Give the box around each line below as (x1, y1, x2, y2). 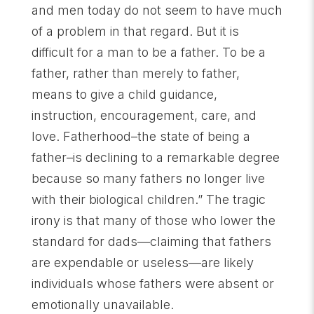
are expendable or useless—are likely (31, 255, 254, 270)
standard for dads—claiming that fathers (31, 234, 271, 249)
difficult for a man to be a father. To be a (31, 45, 266, 60)
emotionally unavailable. (31, 297, 174, 312)
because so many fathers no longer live (31, 171, 265, 186)
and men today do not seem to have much (31, 3, 282, 18)
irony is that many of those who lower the (31, 213, 275, 228)
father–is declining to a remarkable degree (31, 150, 280, 165)
